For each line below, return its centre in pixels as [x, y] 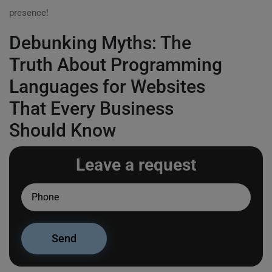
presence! [29, 13]
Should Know [63, 130]
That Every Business [91, 108]
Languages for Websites [107, 87]
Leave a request [136, 165]
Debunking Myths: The [100, 43]
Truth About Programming [116, 65]
